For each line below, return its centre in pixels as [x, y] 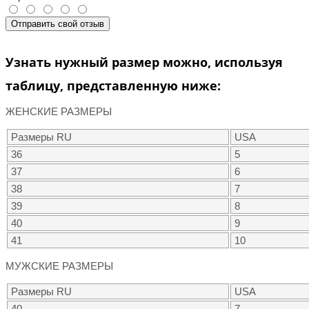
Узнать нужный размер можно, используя [144, 62]
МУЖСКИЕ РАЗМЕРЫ [59, 266]
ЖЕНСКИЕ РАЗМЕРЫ [59, 112]
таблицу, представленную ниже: [113, 86]
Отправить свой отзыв [58, 24]
